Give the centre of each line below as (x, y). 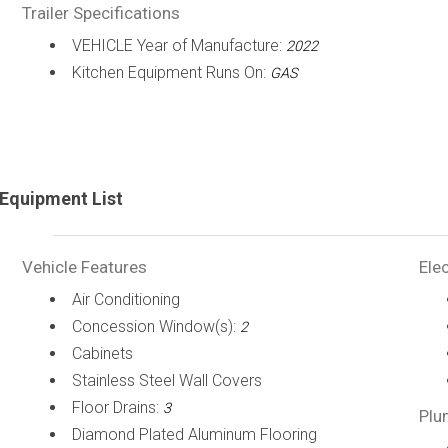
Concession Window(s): (155, 326)
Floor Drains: (117, 407)
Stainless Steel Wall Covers (166, 380)
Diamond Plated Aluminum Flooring (194, 434)
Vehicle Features (84, 267)
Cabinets (102, 353)
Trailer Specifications (100, 13)
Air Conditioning (125, 299)
